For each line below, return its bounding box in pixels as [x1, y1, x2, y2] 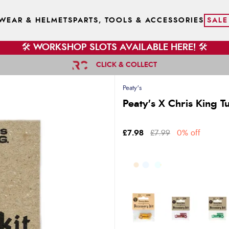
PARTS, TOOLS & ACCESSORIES [73, 17, 204, 24]
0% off [177, 129, 200, 137]
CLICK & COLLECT [96, 61, 157, 68]
